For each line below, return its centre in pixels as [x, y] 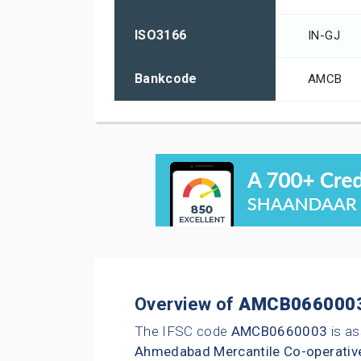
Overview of [187, 305]
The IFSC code [183, 332]
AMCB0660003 [279, 332]
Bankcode [166, 79]
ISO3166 [161, 35]
